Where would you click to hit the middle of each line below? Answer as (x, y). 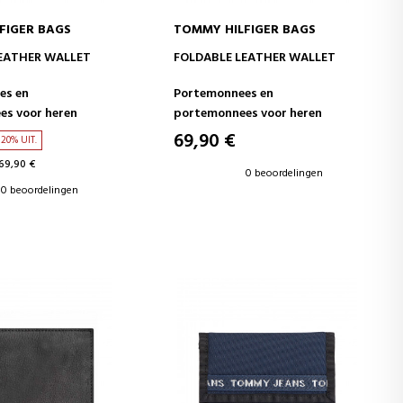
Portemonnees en (224, 94)
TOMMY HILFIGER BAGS (245, 31)
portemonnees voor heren (248, 114)
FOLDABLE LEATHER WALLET (255, 58)
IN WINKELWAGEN (267, 55)
